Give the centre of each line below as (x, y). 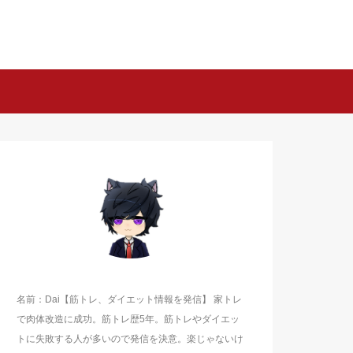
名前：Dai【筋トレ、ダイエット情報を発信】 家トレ (129, 300)
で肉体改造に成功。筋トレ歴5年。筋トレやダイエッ (128, 320)
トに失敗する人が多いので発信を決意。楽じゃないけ (130, 339)
